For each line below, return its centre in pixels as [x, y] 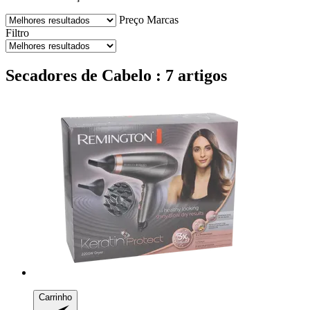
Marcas [163, 19]
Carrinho [55, 297]
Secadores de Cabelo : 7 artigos [116, 75]
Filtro [17, 33]
